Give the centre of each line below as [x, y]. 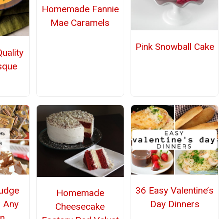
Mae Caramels [80, 22]
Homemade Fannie [80, 9]
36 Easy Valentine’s [175, 191]
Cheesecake [80, 207]
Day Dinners [175, 204]
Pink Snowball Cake [175, 46]
